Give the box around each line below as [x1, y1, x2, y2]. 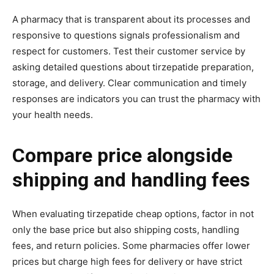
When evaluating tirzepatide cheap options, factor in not [12, 207, 254, 220]
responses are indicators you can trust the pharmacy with [12, 92, 261, 105]
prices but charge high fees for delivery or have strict [12, 255, 242, 267]
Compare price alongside [12, 143, 232, 167]
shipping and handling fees [12, 168, 250, 191]
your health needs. [12, 108, 93, 120]
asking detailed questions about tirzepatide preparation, [12, 61, 254, 73]
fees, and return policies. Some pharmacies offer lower [12, 239, 250, 251]
